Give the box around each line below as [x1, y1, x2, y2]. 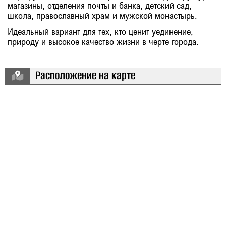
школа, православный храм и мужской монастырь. [8, 10, 197, 21]
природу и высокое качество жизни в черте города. [8, 36, 199, 47]
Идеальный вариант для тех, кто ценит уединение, [8, 26, 193, 37]
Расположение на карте [35, 68, 135, 83]
